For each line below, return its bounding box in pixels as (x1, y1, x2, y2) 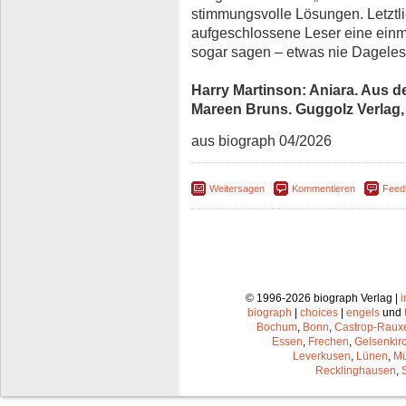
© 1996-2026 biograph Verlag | (246, 291, 401, 304)
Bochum (256, 320, 297, 333)
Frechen (307, 334, 349, 348)
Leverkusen (293, 349, 351, 362)
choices (300, 305, 338, 319)
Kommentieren (292, 182, 355, 194)
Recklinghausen (314, 363, 396, 377)
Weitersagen (209, 182, 265, 194)
